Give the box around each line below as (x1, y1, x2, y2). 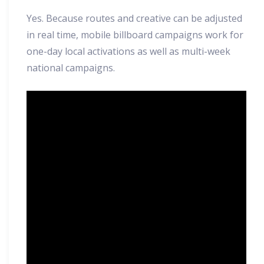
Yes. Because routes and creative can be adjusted (27, 12, 242, 25)
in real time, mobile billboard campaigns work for (27, 28, 243, 42)
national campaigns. (27, 61, 115, 75)
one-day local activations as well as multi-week (27, 45, 230, 58)
